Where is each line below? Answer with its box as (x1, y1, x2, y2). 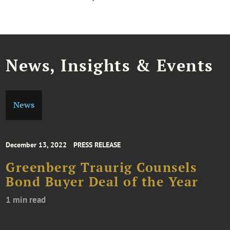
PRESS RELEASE (73, 140, 121, 149)
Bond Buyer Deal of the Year (6, 173, 199, 190)
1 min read (6, 194, 46, 205)
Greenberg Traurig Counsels (6, 159, 197, 176)
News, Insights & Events (6, 54, 213, 76)
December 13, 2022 (6, 140, 67, 149)
